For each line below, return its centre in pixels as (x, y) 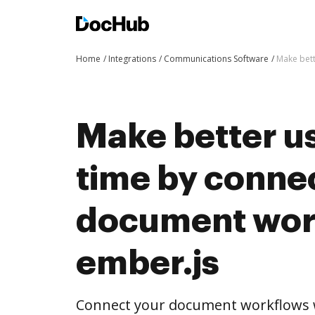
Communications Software (216, 59)
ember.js (148, 263)
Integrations (132, 59)
